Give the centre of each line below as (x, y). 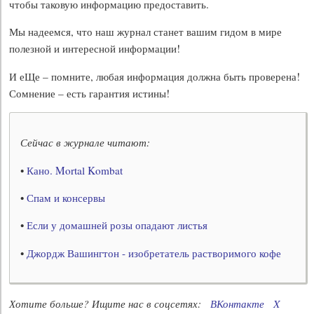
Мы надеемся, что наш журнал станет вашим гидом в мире (146, 32)
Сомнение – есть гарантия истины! (90, 93)
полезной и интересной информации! (95, 49)
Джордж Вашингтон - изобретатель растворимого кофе (154, 253)
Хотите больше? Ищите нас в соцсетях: (110, 304)
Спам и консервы (66, 198)
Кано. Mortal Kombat (75, 170)
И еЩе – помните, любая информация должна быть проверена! (155, 76)
